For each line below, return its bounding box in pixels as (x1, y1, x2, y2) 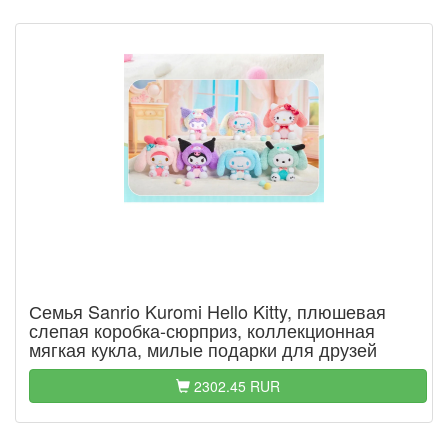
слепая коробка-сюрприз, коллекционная (29, 317, 375, 343)
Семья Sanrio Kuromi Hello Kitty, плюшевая (29, 298, 386, 324)
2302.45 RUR (190, 376, 280, 396)
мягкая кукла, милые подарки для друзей (29, 336, 377, 362)
